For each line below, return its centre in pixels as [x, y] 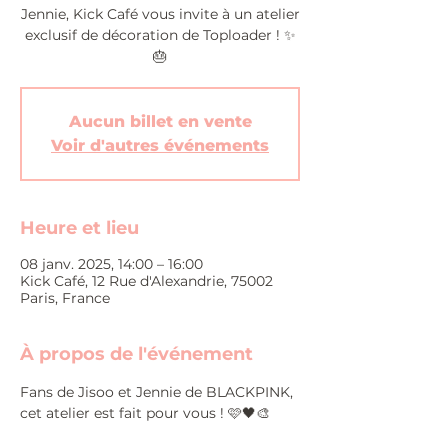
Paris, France [65, 298]
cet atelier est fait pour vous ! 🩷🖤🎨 [145, 413]
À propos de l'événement [136, 354]
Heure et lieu [79, 228]
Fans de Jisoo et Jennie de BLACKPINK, [158, 392]
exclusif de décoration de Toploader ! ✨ [160, 35]
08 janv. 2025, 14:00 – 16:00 [111, 264]
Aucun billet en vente [160, 121]
